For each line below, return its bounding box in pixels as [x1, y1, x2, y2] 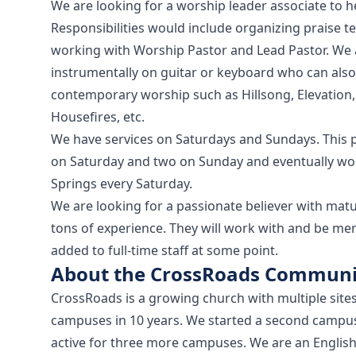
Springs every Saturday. [51, 175, 192, 192]
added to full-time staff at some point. [51, 242, 278, 259]
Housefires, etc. [51, 108, 145, 126]
